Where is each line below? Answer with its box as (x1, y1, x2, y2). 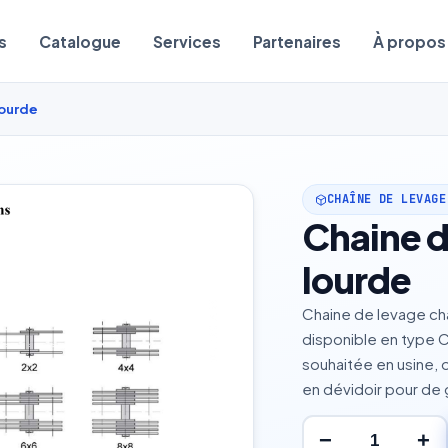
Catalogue (38, 31, 121, 51)
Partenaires (252, 31, 341, 51)
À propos (372, 31, 446, 51)
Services (152, 31, 221, 51)
